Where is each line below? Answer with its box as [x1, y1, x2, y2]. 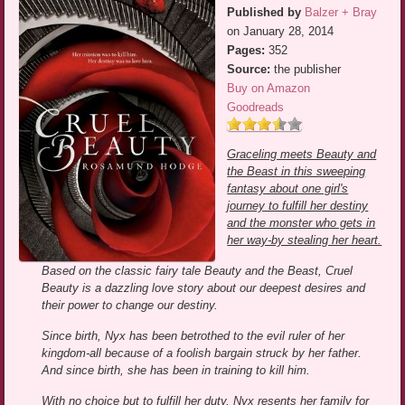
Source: [227, 62, 271, 77]
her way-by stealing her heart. [227, 233, 382, 248]
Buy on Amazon [227, 81, 311, 96]
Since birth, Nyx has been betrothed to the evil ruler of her [42, 329, 345, 344]
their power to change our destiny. [42, 298, 219, 313]
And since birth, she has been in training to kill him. [42, 363, 311, 378]
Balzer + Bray [305, 5, 378, 20]
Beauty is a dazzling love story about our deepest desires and [42, 281, 366, 296]
